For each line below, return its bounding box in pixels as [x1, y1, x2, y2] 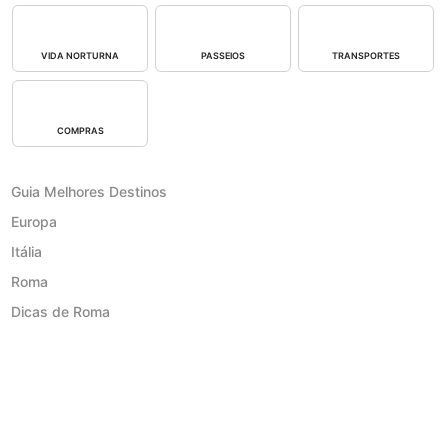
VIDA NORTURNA [41, 49, 120, 61]
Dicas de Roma [11, 302, 111, 320]
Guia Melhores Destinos [11, 182, 168, 200]
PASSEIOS [201, 49, 246, 61]
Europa [11, 212, 58, 230]
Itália [11, 242, 43, 260]
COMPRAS [56, 125, 104, 137]
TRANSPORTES [331, 49, 400, 61]
